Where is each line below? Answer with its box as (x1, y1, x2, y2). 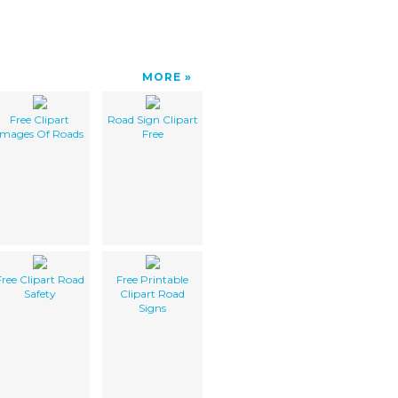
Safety (23, 286, 56, 300)
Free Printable (116, 272, 188, 286)
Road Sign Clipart (107, 112, 198, 126)
